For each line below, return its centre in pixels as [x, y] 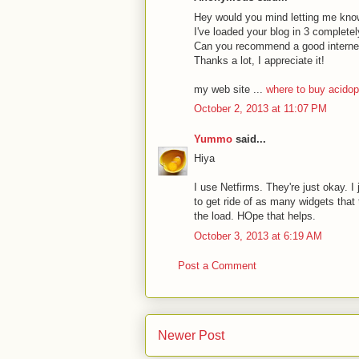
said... [249, 139]
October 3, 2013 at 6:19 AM [258, 236]
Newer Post [191, 335]
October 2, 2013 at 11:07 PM [260, 109]
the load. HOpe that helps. [254, 216]
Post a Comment [217, 266]
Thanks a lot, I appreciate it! [259, 60]
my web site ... [230, 89]
